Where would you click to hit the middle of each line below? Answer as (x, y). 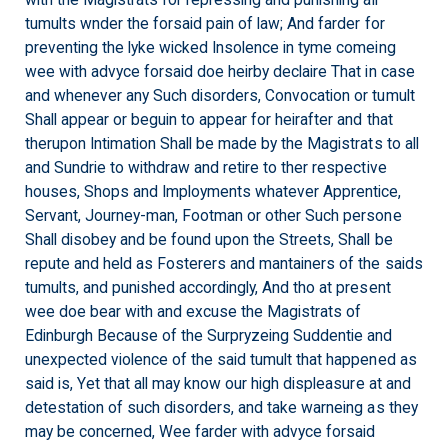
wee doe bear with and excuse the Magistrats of (193, 312)
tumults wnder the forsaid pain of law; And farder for (205, 24)
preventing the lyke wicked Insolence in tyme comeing (210, 48)
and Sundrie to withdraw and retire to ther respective (206, 168)
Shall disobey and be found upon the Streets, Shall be (209, 240)
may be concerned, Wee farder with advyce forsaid (200, 432)
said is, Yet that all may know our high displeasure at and (218, 384)
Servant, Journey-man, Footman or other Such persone (213, 216)
